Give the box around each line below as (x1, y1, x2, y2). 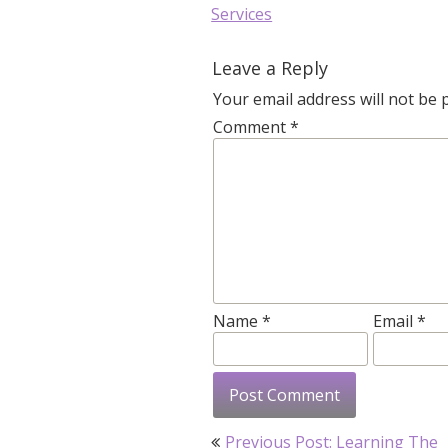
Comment (213, 116, 291, 138)
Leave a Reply (212, 56, 329, 80)
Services (211, 3, 273, 25)
